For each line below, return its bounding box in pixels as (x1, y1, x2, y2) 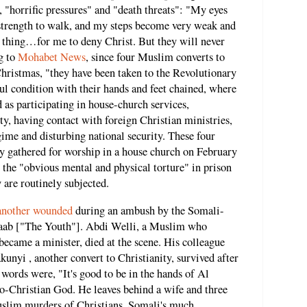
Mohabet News (18, 49, 86, 65)
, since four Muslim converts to (86, 49, 225, 65)
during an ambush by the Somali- (73, 202, 224, 218)
